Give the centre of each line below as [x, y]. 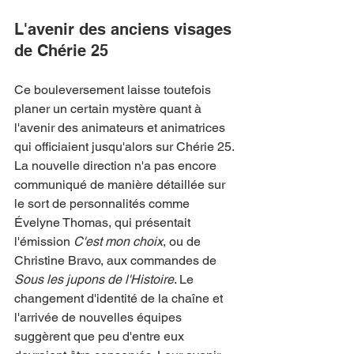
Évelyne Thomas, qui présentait [104, 222]
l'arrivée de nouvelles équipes [100, 317]
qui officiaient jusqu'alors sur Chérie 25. [126, 146]
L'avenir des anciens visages [125, 29]
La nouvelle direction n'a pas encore [117, 165]
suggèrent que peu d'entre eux [101, 336]
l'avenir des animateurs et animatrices [121, 127]
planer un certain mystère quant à [109, 108]
